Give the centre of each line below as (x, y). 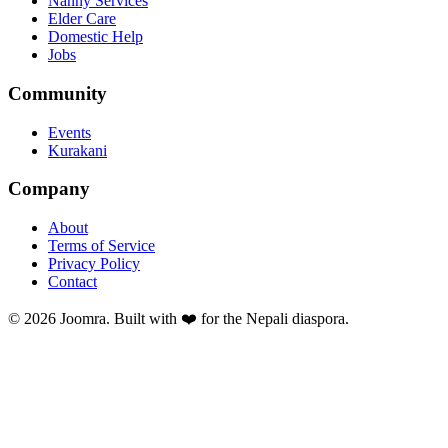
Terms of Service (101, 246)
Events (69, 132)
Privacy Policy (94, 264)
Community (57, 94)
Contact (72, 282)
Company (49, 189)
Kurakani (77, 150)
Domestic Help (95, 37)
